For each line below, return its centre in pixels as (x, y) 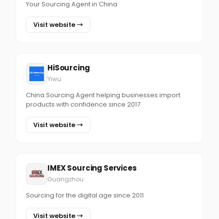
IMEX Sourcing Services (92, 168)
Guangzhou (66, 179)
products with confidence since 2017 (83, 104)
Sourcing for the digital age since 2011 (85, 195)
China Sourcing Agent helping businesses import (103, 95)
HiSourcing (69, 68)
